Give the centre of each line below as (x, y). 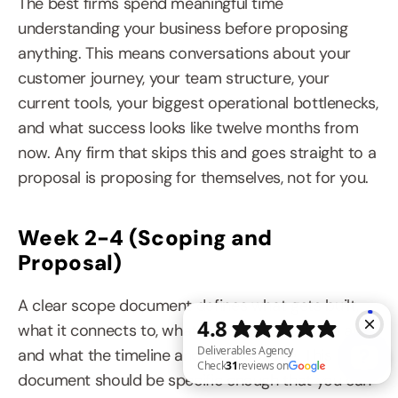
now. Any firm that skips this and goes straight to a (197, 153)
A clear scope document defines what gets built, (189, 306)
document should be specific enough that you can (195, 381)
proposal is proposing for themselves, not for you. (194, 178)
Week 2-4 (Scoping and (145, 238)
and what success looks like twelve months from (188, 128)
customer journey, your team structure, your (174, 79)
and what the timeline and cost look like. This (175, 356)
